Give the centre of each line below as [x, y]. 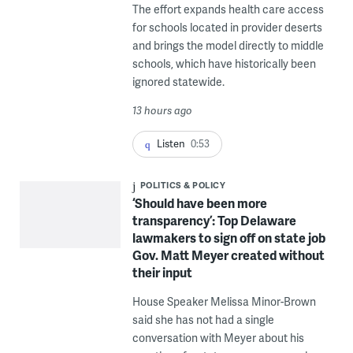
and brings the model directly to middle [228, 46]
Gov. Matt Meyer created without [228, 255]
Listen [171, 144]
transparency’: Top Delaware [214, 221]
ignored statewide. [178, 82]
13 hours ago [162, 111]
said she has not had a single [203, 320]
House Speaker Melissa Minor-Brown [224, 302]
